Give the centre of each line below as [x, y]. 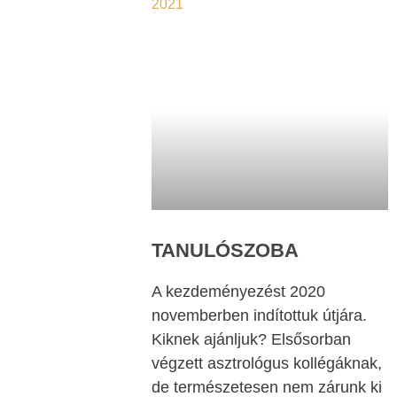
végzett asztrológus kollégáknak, [267, 364]
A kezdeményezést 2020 [238, 292]
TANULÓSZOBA [225, 251]
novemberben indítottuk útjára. [259, 316]
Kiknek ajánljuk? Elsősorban [251, 340]
